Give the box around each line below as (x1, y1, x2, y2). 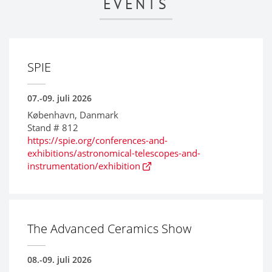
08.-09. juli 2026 (27, 253, 92, 265)
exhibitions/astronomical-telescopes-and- (27, 146, 200, 159)
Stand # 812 (27, 121, 78, 134)
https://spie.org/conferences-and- (27, 134, 168, 146)
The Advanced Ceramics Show (27, 220, 191, 237)
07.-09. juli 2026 (27, 92, 92, 104)
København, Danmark (27, 108, 118, 121)
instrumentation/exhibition (27, 159, 140, 172)
